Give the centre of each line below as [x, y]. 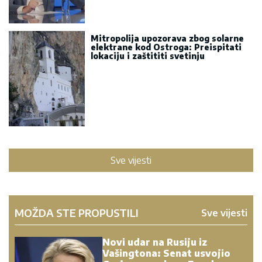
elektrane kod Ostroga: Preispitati [166, 47]
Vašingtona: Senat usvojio [166, 253]
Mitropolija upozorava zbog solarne [167, 38]
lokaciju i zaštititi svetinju [148, 56]
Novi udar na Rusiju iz [155, 242]
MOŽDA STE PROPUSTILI [77, 212]
